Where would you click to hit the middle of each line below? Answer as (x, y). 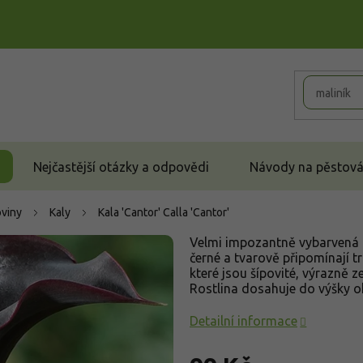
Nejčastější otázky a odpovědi (121, 167)
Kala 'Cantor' (130, 212)
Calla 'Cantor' (196, 212)
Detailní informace (243, 321)
